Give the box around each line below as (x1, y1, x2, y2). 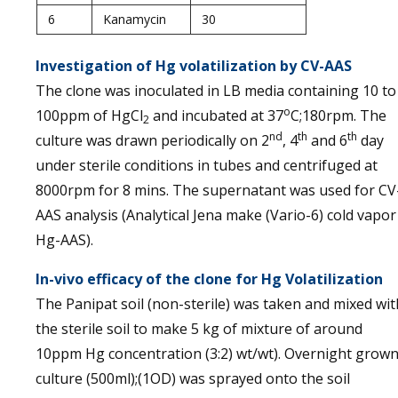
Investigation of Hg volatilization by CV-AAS (36, 56, 352, 76)
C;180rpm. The (291, 106, 386, 125)
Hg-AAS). (36, 230, 93, 250)
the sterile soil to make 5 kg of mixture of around (36, 319, 362, 338)
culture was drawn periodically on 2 (36, 131, 269, 150)
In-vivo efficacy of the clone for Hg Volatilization (36, 269, 383, 289)
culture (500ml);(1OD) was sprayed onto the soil (36, 369, 350, 388)
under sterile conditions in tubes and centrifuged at (36, 155, 378, 175)
